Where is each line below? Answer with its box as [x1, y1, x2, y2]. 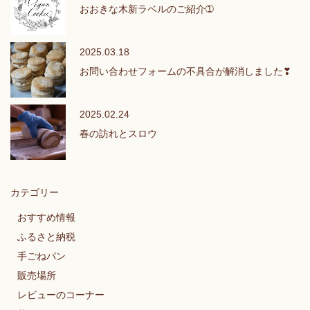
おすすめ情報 [17, 211, 75, 223]
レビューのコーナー [17, 289, 104, 300]
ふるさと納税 [17, 230, 75, 242]
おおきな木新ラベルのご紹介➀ [80, 3, 214, 15]
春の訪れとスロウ [80, 127, 157, 139]
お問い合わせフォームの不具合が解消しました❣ [80, 65, 291, 77]
